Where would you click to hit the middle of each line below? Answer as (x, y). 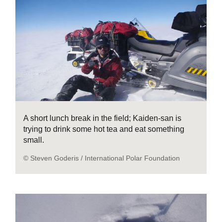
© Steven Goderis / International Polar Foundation (102, 158)
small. (34, 140)
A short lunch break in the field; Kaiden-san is (103, 118)
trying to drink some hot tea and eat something (104, 129)
